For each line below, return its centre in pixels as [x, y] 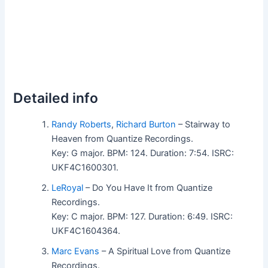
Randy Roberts [82, 124]
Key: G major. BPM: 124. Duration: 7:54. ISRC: [143, 153]
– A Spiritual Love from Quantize [165, 251]
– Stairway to [203, 124]
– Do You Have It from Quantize [148, 188]
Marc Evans [76, 251]
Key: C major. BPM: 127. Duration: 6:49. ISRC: [142, 216]
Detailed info [56, 98]
